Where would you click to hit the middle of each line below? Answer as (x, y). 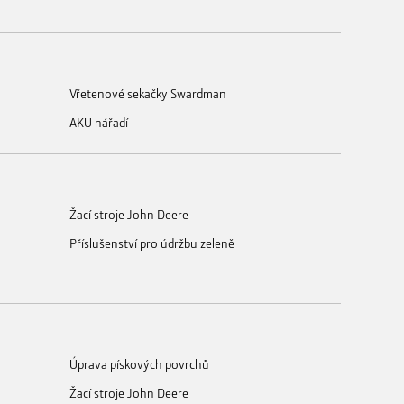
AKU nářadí (99, 122)
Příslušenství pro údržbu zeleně (152, 243)
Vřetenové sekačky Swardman (148, 93)
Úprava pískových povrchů (139, 363)
